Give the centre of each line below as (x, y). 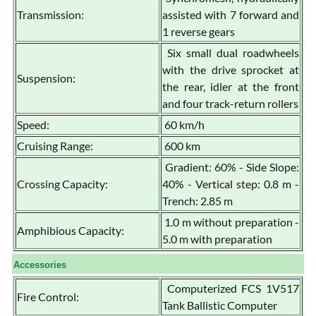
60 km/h (183, 124)
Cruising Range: (55, 145)
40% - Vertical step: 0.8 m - (231, 183)
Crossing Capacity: (62, 183)
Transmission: (50, 14)
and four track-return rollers (230, 103)
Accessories (40, 265)
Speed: (33, 124)
